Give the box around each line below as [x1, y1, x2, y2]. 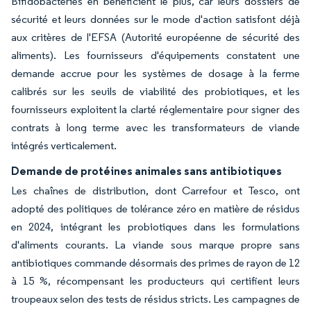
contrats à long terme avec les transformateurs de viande [11, 121, 300, 135]
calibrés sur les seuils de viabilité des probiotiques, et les [11, 85, 300, 99]
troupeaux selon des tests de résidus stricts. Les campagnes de [11, 292, 300, 306]
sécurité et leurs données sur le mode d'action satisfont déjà [11, 12, 300, 26]
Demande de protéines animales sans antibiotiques [11, 164, 282, 178]
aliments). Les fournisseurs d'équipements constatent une [11, 49, 300, 62]
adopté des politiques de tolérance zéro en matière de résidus [11, 202, 300, 216]
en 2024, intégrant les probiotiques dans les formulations [11, 220, 300, 234]
